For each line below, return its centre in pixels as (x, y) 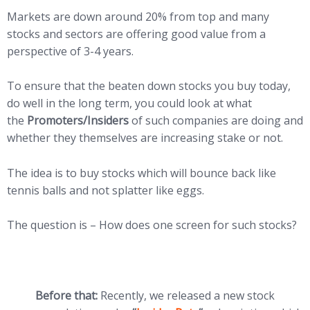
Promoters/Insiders (78, 121)
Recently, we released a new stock (186, 295)
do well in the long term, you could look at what (129, 103)
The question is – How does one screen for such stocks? (152, 225)
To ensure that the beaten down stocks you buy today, (149, 86)
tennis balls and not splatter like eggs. (106, 190)
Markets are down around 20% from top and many (138, 16)
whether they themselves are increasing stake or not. (145, 138)
